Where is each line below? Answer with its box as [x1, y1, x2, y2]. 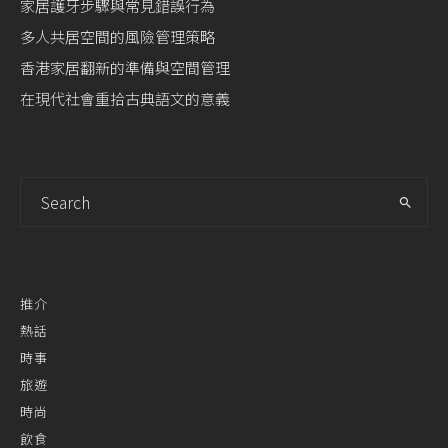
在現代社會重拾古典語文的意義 [20, 88, 230, 109]
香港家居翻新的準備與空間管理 [20, 57, 230, 78]
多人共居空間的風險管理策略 [20, 26, 215, 47]
